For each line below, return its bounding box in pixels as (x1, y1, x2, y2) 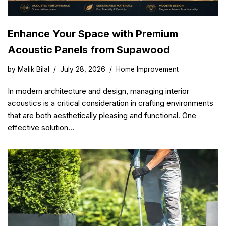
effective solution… (8, 122, 76, 132)
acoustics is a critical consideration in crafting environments (8, 98, 213, 108)
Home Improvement (116, 65, 179, 73)
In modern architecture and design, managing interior (8, 86, 189, 96)
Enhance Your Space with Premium (8, 27, 178, 40)
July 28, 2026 (60, 65, 105, 73)
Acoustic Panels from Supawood (8, 43, 170, 56)
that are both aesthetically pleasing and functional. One (8, 110, 196, 120)
